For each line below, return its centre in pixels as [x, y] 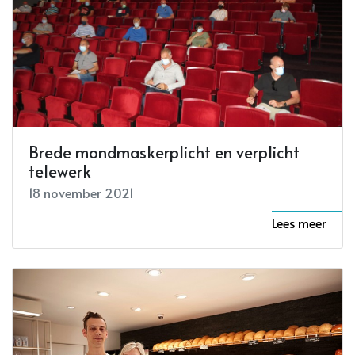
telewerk [60, 171]
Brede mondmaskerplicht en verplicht [164, 152]
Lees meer [299, 223]
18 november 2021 [81, 193]
